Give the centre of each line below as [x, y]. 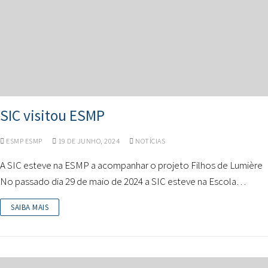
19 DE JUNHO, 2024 [89, 141]
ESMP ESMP [23, 141]
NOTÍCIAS [149, 141]
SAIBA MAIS [30, 207]
